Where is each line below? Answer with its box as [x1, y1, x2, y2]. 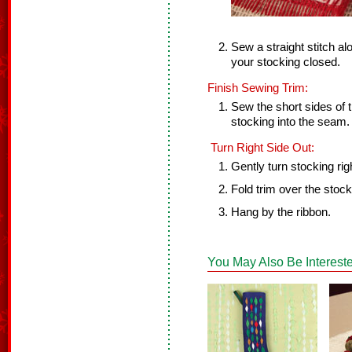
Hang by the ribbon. [231, 206, 331, 218]
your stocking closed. [231, 56, 340, 68]
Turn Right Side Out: [207, 141, 314, 154]
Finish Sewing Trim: [207, 82, 308, 94]
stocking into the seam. [231, 115, 350, 128]
